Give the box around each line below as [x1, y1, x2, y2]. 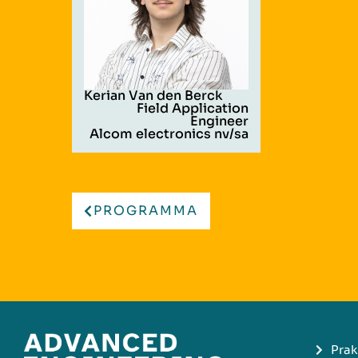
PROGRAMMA [93, 201, 198, 219]
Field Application [137, 99, 249, 117]
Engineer [190, 112, 249, 129]
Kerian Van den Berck [84, 86, 223, 104]
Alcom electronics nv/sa [89, 125, 249, 142]
